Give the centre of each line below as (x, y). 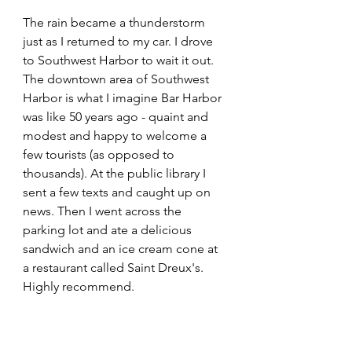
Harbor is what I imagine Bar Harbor (124, 98)
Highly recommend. (79, 287)
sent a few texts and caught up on (118, 192)
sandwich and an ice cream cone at (122, 249)
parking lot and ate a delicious (109, 230)
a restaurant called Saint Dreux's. (115, 268)
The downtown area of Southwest (117, 79)
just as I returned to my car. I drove (119, 42)
